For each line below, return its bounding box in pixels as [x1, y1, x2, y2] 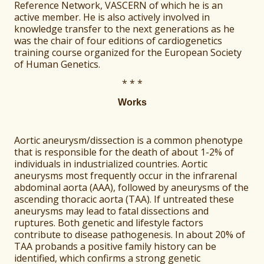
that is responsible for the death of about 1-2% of [14, 146, 235, 159]
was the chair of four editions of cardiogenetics [14, 34, 223, 48]
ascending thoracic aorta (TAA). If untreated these [14, 193, 235, 206]
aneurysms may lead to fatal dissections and [14, 204, 209, 218]
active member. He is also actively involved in [14, 11, 210, 24]
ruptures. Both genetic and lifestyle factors [14, 216, 204, 230]
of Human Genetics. [14, 58, 101, 71]
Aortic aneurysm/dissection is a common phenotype [14, 134, 243, 147]
